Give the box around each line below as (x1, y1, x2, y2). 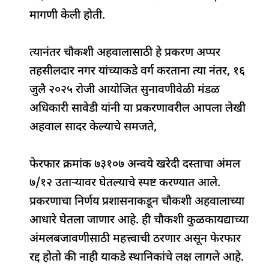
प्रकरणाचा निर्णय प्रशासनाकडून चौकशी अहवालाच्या (29, 194, 245, 210)
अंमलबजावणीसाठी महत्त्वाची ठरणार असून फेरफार (29, 231, 241, 247)
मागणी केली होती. (29, 8, 106, 24)
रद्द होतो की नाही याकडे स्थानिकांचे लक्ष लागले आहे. (29, 250, 244, 265)
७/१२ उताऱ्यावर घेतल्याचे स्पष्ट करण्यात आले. (29, 175, 221, 191)
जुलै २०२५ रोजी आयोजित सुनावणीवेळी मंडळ (29, 82, 220, 98)
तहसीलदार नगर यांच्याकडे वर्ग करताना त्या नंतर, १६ (29, 64, 246, 79)
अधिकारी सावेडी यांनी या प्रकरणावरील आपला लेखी (29, 101, 246, 116)
